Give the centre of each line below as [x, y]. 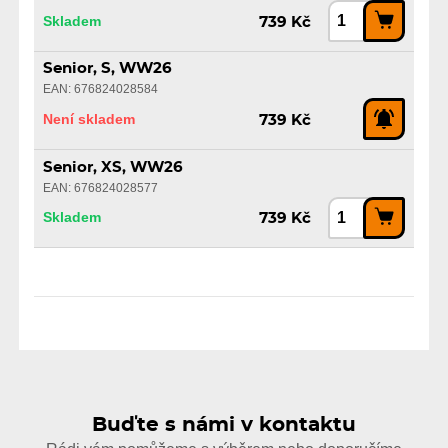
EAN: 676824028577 [100, 187]
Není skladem [88, 118]
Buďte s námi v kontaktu [224, 424]
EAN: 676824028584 [100, 89]
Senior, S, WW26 [107, 69]
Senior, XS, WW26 [112, 167]
